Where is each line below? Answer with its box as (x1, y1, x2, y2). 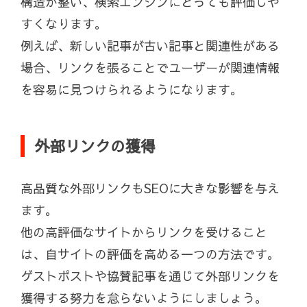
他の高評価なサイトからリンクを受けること (21, 223, 267, 241)
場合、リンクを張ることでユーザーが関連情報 (21, 59, 280, 77)
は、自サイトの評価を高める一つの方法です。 (21, 245, 280, 263)
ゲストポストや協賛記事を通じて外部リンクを (21, 267, 280, 285)
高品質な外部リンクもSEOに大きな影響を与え (21, 180, 280, 197)
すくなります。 (21, 15, 107, 33)
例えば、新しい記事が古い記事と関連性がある (21, 37, 280, 55)
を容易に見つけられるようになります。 (21, 81, 243, 99)
